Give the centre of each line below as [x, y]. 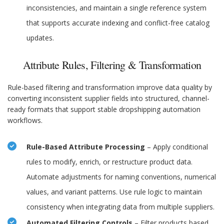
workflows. [25, 120]
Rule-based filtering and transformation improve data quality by [110, 87]
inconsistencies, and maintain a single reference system [116, 8]
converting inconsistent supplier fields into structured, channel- [108, 98]
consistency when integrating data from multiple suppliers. [120, 207]
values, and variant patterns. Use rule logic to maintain [114, 192]
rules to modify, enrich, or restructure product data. [109, 162]
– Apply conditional [176, 147]
